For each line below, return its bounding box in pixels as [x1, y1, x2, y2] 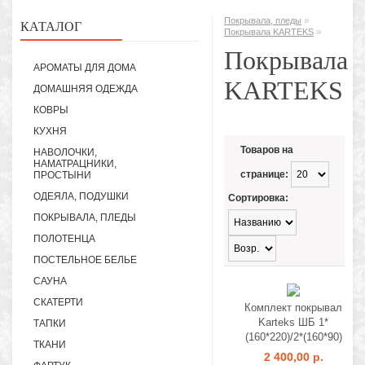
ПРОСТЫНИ [33, 169, 91, 181]
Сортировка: [228, 192, 288, 204]
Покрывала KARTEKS [224, 27, 314, 37]
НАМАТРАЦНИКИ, [33, 158, 117, 169]
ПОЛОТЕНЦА [33, 233, 95, 244]
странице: [240, 169, 288, 180]
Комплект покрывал [244, 301, 342, 314]
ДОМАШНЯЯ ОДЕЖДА [33, 83, 138, 95]
